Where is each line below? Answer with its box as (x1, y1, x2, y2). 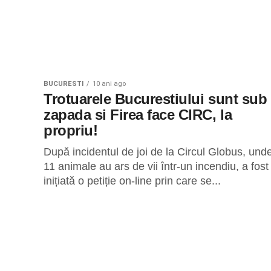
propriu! (44, 122, 98, 139)
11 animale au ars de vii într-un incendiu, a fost (44, 160, 269, 172)
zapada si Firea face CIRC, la (44, 106, 232, 123)
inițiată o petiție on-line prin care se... (44, 175, 221, 187)
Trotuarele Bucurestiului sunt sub (44, 91, 267, 107)
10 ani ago (93, 80, 126, 88)
